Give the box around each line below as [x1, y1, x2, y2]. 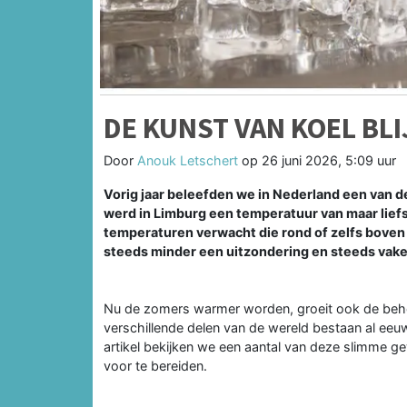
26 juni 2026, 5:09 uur [262, 152, 396, 168]
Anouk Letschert [137, 152, 238, 168]
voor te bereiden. [104, 357, 207, 373]
